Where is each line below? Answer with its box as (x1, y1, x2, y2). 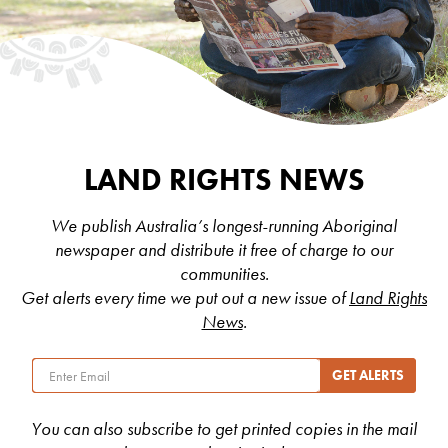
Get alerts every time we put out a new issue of (21, 286, 349, 309)
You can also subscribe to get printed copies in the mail (31, 418, 417, 441)
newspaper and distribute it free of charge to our (55, 238, 393, 261)
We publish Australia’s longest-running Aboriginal (51, 214, 397, 237)
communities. (179, 262, 269, 285)
